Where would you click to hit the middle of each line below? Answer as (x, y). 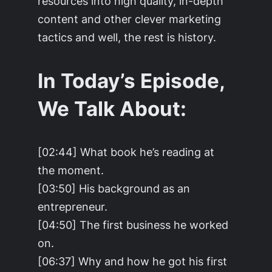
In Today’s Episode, (131, 80)
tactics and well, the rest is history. (127, 37)
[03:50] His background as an (114, 188)
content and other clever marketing (130, 19)
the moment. (71, 170)
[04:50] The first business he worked (133, 224)
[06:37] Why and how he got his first (133, 261)
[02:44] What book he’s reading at (126, 151)
